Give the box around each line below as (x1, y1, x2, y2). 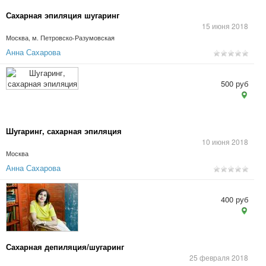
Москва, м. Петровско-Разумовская (6, 33, 115, 42)
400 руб (221, 194, 248, 205)
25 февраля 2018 (189, 252, 248, 262)
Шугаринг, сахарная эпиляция (6, 125, 122, 137)
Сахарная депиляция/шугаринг (6, 241, 124, 252)
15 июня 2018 (202, 21, 248, 31)
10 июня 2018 (202, 137, 248, 147)
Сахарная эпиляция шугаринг (6, 9, 119, 21)
